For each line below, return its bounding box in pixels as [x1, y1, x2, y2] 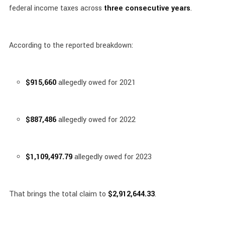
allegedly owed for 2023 [72, 152, 152, 162]
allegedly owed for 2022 [56, 115, 136, 125]
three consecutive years [103, 3, 190, 14]
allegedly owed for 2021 [56, 77, 136, 88]
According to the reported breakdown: [9, 40, 133, 51]
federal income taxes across [9, 3, 104, 14]
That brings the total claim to [9, 189, 108, 199]
